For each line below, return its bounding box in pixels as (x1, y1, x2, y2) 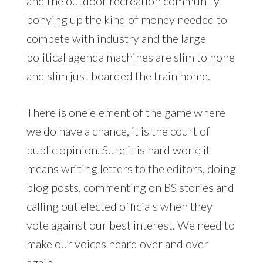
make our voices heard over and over (26, 237, 208, 251)
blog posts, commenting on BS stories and (26, 180, 234, 195)
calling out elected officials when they (26, 199, 213, 214)
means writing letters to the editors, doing (26, 161, 236, 176)
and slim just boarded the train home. (26, 69, 210, 83)
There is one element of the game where (26, 105, 225, 120)
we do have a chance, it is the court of (26, 124, 210, 139)
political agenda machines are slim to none (26, 50, 235, 65)
